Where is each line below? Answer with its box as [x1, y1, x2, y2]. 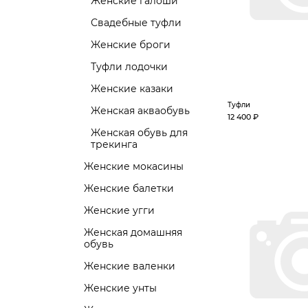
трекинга [91, 138, 137, 151]
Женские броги [91, 38, 170, 51]
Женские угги [84, 204, 155, 217]
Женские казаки [91, 82, 173, 95]
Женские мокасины [84, 160, 184, 173]
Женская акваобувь [91, 104, 190, 117]
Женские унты [84, 282, 157, 294]
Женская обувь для [91, 126, 188, 139]
